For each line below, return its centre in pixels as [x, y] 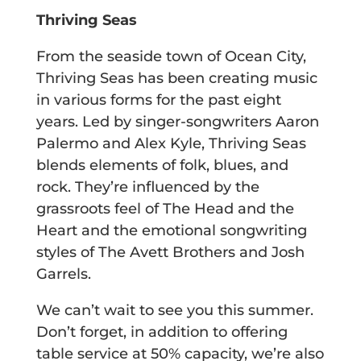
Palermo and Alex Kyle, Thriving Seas [171, 144]
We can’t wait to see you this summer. [174, 311]
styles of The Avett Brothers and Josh [170, 253]
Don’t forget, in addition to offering [162, 332]
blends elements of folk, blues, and [162, 166]
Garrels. [63, 274]
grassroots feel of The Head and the [165, 209]
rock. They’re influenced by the [147, 187]
